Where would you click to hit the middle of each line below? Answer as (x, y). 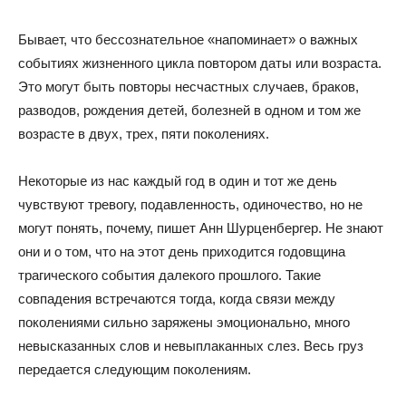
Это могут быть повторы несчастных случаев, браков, (188, 87)
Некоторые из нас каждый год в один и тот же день (178, 181)
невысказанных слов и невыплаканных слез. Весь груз (191, 346)
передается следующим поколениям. (135, 369)
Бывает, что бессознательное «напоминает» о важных (188, 39)
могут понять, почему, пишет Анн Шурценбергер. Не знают (201, 228)
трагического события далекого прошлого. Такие (169, 275)
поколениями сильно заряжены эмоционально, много (184, 322)
